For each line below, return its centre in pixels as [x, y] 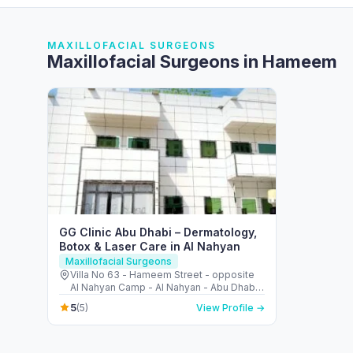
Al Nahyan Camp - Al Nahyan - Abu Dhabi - [167, 287]
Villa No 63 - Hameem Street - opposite [162, 275]
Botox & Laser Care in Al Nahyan [150, 246]
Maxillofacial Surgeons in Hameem [192, 61]
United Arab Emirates [119, 300]
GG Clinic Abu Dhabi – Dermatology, [158, 232]
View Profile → [230, 307]
